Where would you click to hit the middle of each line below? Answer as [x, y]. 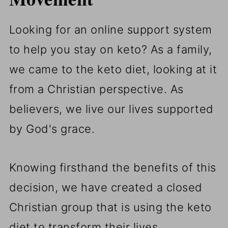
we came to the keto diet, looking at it [113, 69]
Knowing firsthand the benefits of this [112, 167]
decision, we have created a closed [106, 187]
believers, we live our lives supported [111, 109]
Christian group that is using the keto [110, 207]
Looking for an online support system [110, 29]
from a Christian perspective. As [96, 89]
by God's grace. [52, 129]
